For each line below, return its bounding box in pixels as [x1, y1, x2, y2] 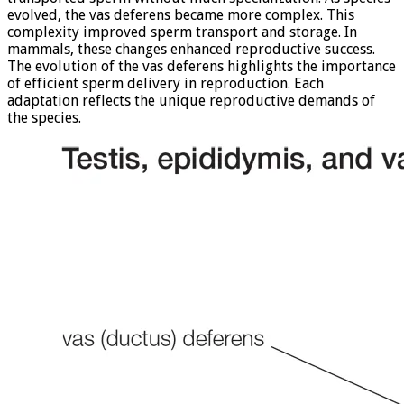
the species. [7, 108, 81, 126]
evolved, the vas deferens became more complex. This [7, 5, 354, 23]
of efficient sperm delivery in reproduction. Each [7, 74, 324, 92]
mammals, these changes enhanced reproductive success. [7, 40, 375, 58]
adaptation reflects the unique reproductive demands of [7, 91, 375, 109]
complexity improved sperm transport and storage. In [7, 23, 357, 41]
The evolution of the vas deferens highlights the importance [7, 57, 396, 75]
